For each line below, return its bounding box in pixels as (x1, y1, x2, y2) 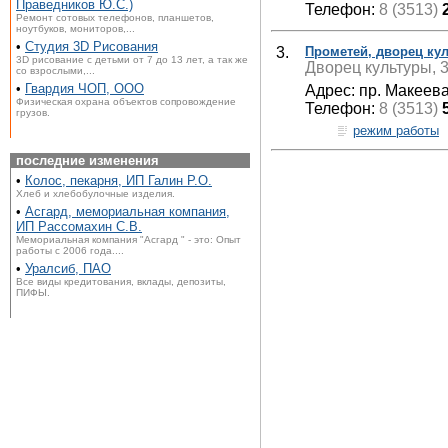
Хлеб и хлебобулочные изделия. (16, 188, 175, 199)
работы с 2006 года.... (16, 245, 124, 256)
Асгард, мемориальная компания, (25, 204, 230, 219)
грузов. (16, 107, 50, 118)
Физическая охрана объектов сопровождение (16, 96, 236, 107)
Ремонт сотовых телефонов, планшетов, (16, 12, 214, 23)
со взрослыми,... (16, 65, 95, 76)
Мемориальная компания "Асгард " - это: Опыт (16, 234, 241, 245)
